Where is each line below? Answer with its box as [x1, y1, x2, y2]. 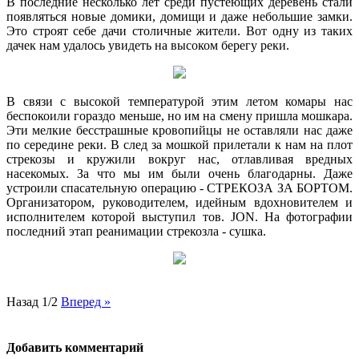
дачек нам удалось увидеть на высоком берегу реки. [6, 38, 289, 52]
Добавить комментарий [6, 340, 143, 354]
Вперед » [61, 294, 111, 309]
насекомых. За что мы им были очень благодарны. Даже [6, 166, 353, 180]
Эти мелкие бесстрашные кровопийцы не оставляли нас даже [6, 123, 353, 137]
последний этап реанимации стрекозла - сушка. [6, 224, 266, 238]
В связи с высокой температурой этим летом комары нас [6, 94, 353, 108]
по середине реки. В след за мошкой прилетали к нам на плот [6, 137, 353, 151]
